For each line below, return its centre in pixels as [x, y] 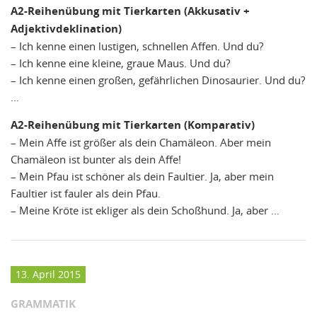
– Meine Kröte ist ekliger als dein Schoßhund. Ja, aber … [145, 211]
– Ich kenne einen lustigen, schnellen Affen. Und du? [137, 46]
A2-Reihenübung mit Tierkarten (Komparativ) [133, 125]
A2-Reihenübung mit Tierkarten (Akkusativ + [130, 11]
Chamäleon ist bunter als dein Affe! [96, 160]
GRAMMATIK [43, 304]
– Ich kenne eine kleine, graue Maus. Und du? [120, 63]
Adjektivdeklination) [66, 29]
